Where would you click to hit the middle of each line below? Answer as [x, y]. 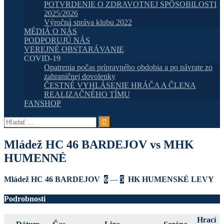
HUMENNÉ [35, 158]
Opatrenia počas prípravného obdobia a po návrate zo [128, 67]
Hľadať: [16, 119]
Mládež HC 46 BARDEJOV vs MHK [99, 144]
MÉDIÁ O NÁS [50, 31]
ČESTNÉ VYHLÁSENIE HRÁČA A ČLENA [120, 85]
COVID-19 [42, 58]
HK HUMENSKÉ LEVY [171, 179]
